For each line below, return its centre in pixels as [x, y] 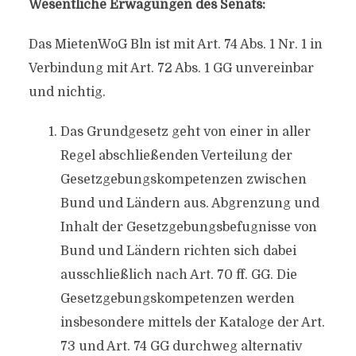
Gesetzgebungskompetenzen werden [177, 299]
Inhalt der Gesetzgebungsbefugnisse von [188, 227]
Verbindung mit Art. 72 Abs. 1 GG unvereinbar [171, 68]
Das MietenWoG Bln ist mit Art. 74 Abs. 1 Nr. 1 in [175, 44]
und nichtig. [67, 92]
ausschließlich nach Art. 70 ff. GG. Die [178, 275]
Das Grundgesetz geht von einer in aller [185, 132]
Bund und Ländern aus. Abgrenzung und [190, 203]
